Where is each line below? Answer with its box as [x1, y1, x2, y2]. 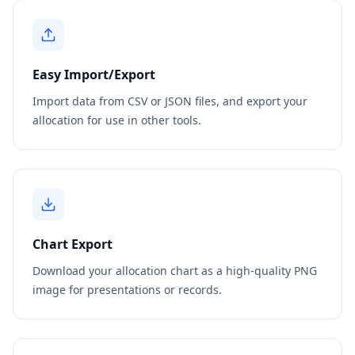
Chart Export [32, 235, 113, 253]
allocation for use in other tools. [32, 113, 201, 128]
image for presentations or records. [32, 282, 222, 297]
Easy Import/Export [32, 66, 155, 83]
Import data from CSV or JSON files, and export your [32, 94, 307, 109]
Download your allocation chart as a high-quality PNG [32, 263, 317, 278]
